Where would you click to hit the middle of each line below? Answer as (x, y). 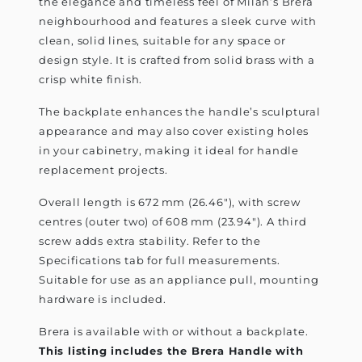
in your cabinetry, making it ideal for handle (169, 151)
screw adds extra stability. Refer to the (150, 241)
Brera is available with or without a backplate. (174, 332)
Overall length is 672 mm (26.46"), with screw (170, 202)
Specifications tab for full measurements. (160, 261)
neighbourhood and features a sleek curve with (178, 21)
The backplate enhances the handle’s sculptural (180, 112)
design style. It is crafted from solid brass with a (177, 60)
